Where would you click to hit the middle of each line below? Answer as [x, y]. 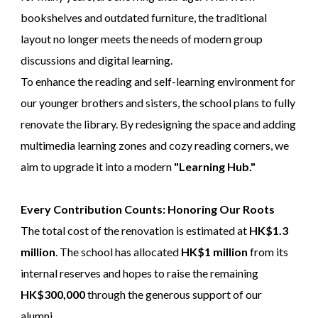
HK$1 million [214, 252]
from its [268, 252]
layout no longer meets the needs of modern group [141, 39]
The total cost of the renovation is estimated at [135, 231]
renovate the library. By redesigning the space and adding [158, 124]
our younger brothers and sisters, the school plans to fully [158, 103]
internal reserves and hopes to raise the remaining [139, 273]
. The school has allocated [118, 252]
